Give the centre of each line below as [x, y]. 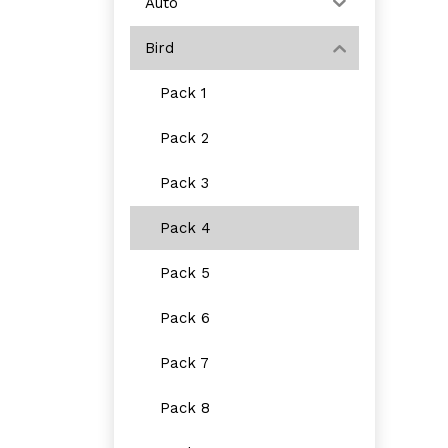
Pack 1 [183, 92]
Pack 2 [184, 137]
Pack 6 [185, 317]
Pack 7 [184, 362]
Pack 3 [184, 182]
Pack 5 [185, 272]
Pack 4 [185, 227]
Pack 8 [185, 407]
